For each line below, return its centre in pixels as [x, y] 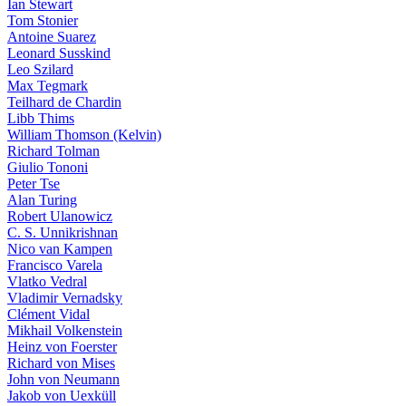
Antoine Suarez [52, 37]
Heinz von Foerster [62, 347]
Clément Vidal [48, 314]
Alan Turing [42, 200]
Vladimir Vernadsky [65, 298]
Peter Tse [34, 184]
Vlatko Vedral [47, 281]
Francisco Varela [55, 265]
